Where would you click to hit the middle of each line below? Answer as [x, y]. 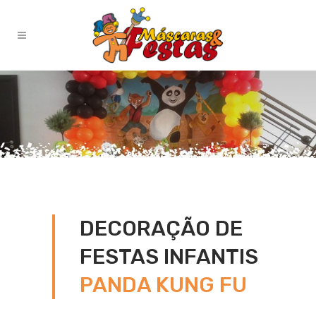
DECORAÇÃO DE [161, 229]
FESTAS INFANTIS [169, 257]
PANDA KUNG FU [163, 285]
